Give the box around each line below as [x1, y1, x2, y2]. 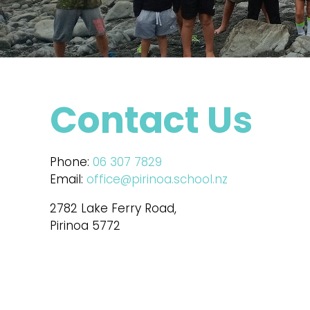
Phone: [50, 153, 93, 170]
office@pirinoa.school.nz [86, 170, 228, 188]
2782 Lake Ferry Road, [50, 199, 176, 217]
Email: [50, 170, 86, 188]
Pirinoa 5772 [50, 217, 120, 234]
